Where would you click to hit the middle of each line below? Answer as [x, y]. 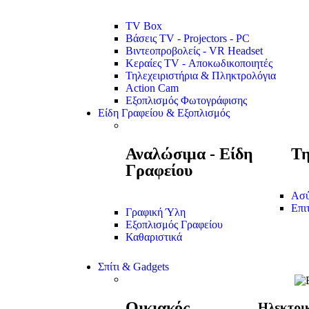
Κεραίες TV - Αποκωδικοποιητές [199, 63]
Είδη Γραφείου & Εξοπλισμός [164, 113]
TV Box [144, 26]
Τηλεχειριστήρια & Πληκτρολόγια [201, 76]
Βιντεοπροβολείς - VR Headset [194, 51]
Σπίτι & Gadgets [133, 267]
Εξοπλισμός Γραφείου [174, 225]
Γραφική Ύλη [156, 212]
